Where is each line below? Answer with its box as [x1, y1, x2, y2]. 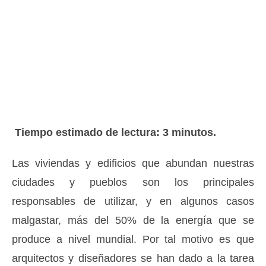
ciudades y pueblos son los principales [12, 176, 254, 188]
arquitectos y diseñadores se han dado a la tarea [12, 252, 254, 264]
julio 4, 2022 [99, 4, 167, 17]
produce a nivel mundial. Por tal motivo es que [12, 233, 254, 245]
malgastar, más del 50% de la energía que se [12, 214, 254, 226]
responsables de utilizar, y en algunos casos [12, 195, 254, 207]
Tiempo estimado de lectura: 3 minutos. [15, 126, 216, 138]
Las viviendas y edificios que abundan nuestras [12, 157, 254, 169]
